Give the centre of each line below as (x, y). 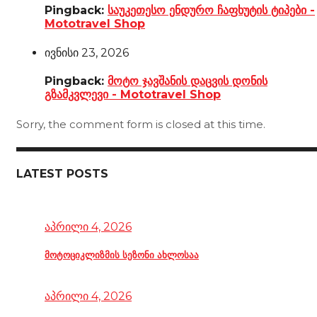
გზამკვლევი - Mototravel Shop (133, 94)
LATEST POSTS (62, 173)
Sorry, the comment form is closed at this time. (141, 125)
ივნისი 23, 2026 (87, 52)
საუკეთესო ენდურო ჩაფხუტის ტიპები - (211, 11)
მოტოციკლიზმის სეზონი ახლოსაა (122, 254)
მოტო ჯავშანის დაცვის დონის (188, 81)
